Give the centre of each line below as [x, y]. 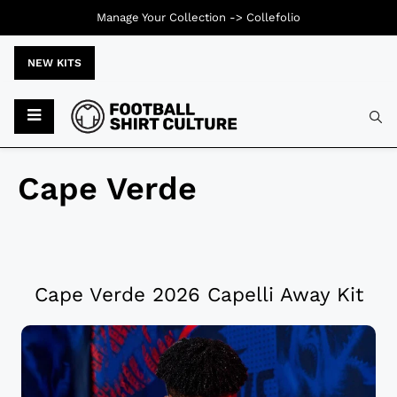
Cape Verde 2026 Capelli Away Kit [198, 295]
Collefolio [273, 17]
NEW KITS [54, 63]
